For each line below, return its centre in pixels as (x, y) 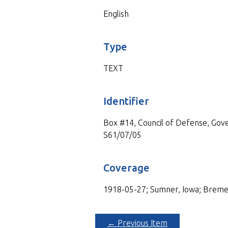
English (116, 13)
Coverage (126, 167)
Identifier (126, 101)
